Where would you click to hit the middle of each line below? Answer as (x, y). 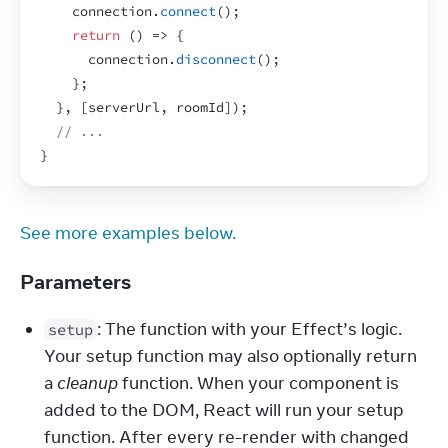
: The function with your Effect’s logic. (249, 329)
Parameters (77, 281)
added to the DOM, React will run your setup (224, 410)
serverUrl (124, 107)
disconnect (216, 59)
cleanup (87, 383)
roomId (200, 107)
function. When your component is (258, 383)
